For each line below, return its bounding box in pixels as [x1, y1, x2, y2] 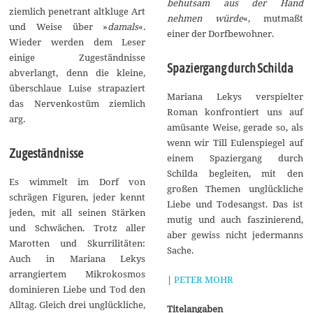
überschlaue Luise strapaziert [9, 82, 146, 95]
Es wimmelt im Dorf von [9, 175, 146, 189]
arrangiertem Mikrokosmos [9, 268, 146, 281]
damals [108, 20, 139, 34]
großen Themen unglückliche [166, 182, 303, 195]
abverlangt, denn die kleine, [9, 66, 146, 80]
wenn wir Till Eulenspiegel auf [166, 136, 303, 149]
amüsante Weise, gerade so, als [166, 120, 303, 133]
